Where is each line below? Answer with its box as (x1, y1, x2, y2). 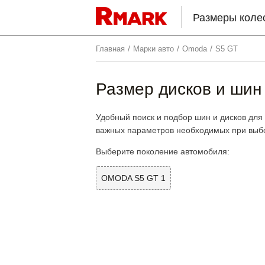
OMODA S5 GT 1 (101, 173, 166, 183)
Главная (96, 44, 125, 53)
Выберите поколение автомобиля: (96, 146, 230, 156)
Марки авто (133, 44, 174, 53)
